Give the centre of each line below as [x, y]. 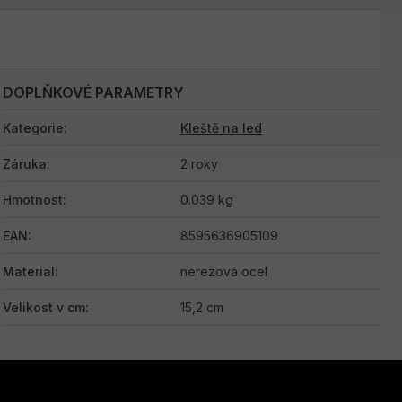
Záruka [24, 163]
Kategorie [33, 127]
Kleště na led [221, 127]
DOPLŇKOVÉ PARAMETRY [93, 92]
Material [28, 271]
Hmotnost [32, 199]
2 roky [199, 163]
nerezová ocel [223, 271]
